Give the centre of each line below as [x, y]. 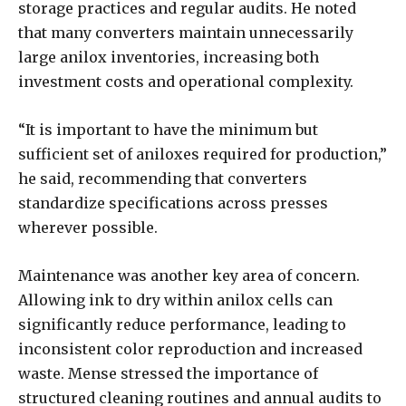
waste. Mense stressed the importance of [168, 373]
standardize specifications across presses [173, 203]
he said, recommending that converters [163, 178]
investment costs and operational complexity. [186, 81]
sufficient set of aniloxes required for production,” [203, 154]
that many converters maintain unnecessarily [186, 32]
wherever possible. [88, 227]
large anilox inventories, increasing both [169, 57]
